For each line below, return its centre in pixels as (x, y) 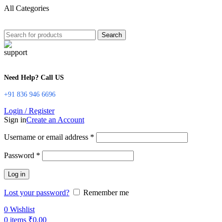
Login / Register (29, 111)
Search (112, 35)
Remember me (106, 192)
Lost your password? (37, 192)
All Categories (27, 8)
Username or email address (47, 137)
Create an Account (55, 119)
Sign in (15, 119)
